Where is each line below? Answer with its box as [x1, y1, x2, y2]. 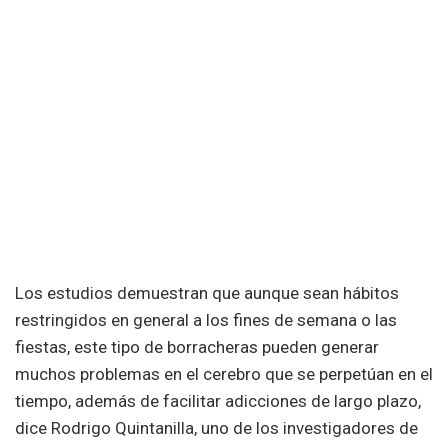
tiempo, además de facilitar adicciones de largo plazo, [15, 390, 421, 411]
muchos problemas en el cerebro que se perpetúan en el [15, 363, 433, 384]
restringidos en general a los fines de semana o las [15, 309, 397, 330]
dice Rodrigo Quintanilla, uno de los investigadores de [15, 417, 418, 438]
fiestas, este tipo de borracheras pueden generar [15, 336, 379, 357]
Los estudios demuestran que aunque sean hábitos [15, 282, 399, 303]
